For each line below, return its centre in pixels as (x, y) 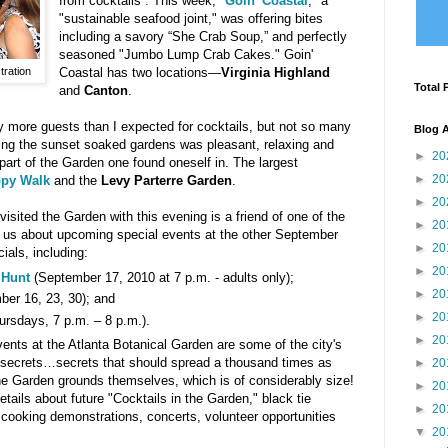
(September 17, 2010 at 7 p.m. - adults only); (162, 278)
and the (75, 181)
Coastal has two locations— (140, 73)
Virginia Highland (276, 73)
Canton (106, 91)
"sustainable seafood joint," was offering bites (191, 19)
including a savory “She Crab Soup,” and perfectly (203, 37)
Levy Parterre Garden (166, 181)
